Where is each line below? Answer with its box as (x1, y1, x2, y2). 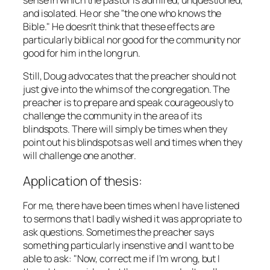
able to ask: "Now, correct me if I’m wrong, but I (23, 252, 221, 266)
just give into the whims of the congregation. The (23, 82, 230, 96)
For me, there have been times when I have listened (23, 199, 239, 213)
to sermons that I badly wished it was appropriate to (23, 212, 242, 226)
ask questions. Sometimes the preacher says (23, 225, 214, 239)
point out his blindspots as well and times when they (23, 135, 242, 149)
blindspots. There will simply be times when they (23, 122, 228, 136)
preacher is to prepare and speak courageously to (23, 95, 234, 109)
